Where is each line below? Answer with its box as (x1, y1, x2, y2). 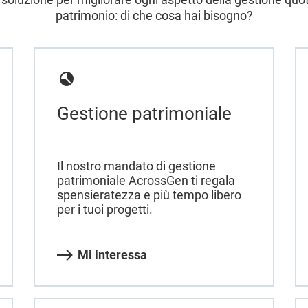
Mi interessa (77, 247, 147, 262)
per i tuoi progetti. (56, 201, 153, 217)
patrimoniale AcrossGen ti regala (56, 173, 235, 188)
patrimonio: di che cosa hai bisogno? (55, 8, 253, 23)
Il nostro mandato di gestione (56, 158, 216, 173)
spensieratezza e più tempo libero (56, 187, 241, 202)
